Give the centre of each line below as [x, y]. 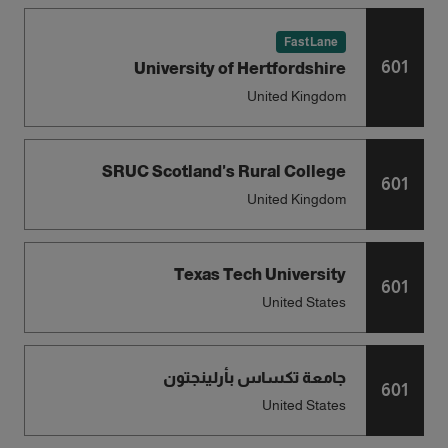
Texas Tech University [259, 274]
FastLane [310, 41]
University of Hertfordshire [239, 68]
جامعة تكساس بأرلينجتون [254, 377]
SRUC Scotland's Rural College [223, 171]
